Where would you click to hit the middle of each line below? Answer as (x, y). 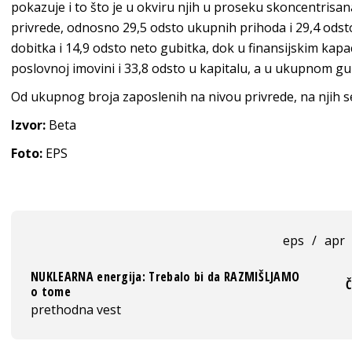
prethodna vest (76, 310)
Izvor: (28, 125)
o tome (51, 292)
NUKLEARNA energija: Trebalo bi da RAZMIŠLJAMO (165, 277)
